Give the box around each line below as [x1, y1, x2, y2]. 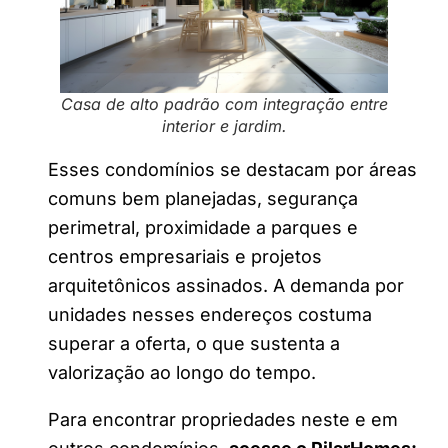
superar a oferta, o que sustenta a [48, 333, 340, 355]
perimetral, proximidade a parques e [48, 217, 358, 239]
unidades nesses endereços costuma [48, 304, 372, 326]
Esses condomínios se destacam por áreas [48, 159, 417, 181]
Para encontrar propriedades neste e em [48, 409, 398, 431]
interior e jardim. [161, 116, 287, 137]
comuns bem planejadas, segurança [48, 188, 358, 210]
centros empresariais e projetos [48, 246, 322, 268]
